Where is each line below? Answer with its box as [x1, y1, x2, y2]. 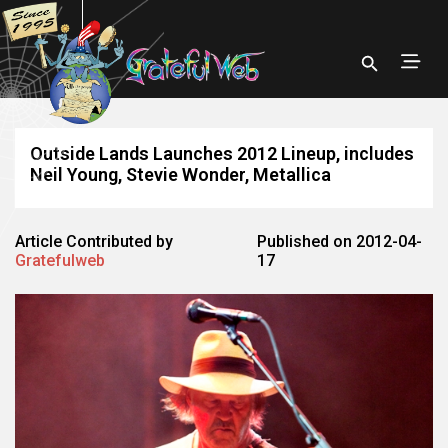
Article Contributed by [15, 232, 173, 251]
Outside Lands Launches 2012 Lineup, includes [30, 143, 414, 164]
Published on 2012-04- [257, 232, 423, 251]
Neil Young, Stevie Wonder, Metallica [30, 164, 331, 185]
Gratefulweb [15, 251, 105, 270]
